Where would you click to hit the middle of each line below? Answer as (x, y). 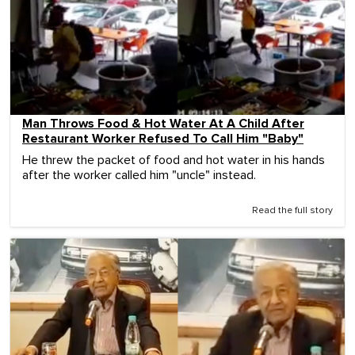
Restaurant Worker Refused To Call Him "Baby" (163, 139)
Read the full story (292, 211)
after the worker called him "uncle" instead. (139, 176)
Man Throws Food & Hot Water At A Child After (163, 124)
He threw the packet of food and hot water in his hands (174, 160)
